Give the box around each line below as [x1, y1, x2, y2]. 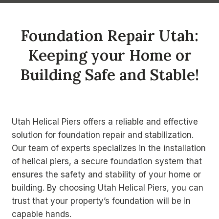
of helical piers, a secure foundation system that [12, 156, 202, 167]
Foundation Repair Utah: [21, 25, 198, 45]
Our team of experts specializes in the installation [12, 143, 206, 153]
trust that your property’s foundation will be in [12, 196, 191, 206]
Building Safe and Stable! [20, 65, 199, 84]
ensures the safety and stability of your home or [12, 170, 201, 180]
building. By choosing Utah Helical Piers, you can [12, 183, 203, 193]
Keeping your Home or [27, 45, 192, 65]
